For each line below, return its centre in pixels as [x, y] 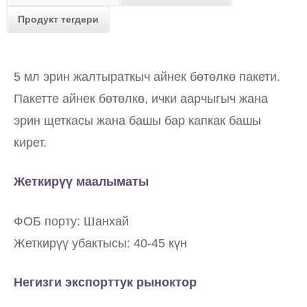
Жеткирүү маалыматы [81, 182]
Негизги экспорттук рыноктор [105, 282]
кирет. [30, 143]
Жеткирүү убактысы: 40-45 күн [100, 243]
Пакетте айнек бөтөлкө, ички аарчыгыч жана [141, 99]
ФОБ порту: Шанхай [71, 221]
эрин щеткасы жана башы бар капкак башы [137, 121]
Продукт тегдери [58, 19]
